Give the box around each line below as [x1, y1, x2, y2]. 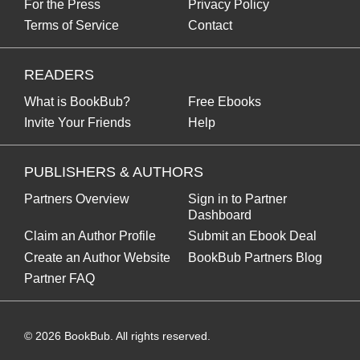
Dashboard [188, 207, 252, 222]
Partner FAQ [24, 272, 95, 286]
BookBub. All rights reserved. [61, 329, 211, 342]
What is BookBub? [24, 94, 130, 108]
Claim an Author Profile [24, 229, 156, 243]
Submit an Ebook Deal [188, 229, 317, 243]
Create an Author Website [24, 250, 170, 264]
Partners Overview [24, 191, 129, 206]
